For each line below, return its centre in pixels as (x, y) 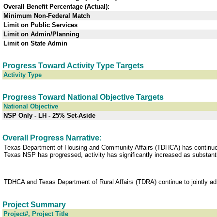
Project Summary (34, 205)
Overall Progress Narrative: (52, 138)
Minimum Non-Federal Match (47, 16)
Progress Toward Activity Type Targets (73, 66)
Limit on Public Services (40, 25)
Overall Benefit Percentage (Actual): (56, 7)
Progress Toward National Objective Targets (83, 97)
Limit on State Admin (35, 44)
